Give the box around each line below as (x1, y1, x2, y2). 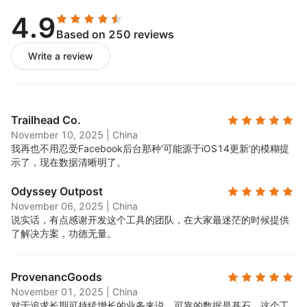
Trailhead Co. (11, 113, 81, 127)
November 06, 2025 (11, 200, 103, 212)
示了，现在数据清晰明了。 (11, 156, 126, 168)
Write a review (28, 50, 93, 62)
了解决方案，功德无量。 (11, 228, 116, 239)
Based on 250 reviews (56, 27, 174, 41)
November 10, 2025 (11, 129, 103, 140)
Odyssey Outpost (11, 184, 103, 198)
